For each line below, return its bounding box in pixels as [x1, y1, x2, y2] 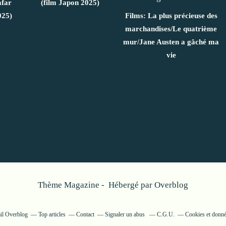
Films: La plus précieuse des [125, 11, 217, 20]
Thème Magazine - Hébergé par [38, 180, 154, 190]
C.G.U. [157, 210, 175, 218]
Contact [76, 210, 94, 218]
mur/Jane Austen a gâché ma [123, 37, 219, 46]
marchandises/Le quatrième [125, 24, 217, 33]
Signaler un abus [105, 210, 146, 218]
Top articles [38, 210, 66, 218]
